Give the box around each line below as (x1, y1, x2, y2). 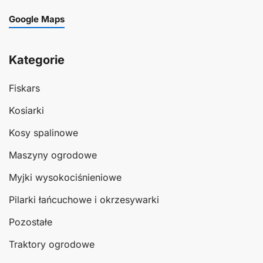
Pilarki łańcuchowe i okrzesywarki (9, 194, 159, 206)
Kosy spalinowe (9, 127, 78, 139)
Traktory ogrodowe (9, 238, 95, 251)
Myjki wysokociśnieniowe (9, 171, 122, 184)
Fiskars (9, 82, 40, 95)
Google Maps (9, 14, 65, 25)
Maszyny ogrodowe (9, 149, 97, 161)
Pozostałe (9, 216, 52, 228)
